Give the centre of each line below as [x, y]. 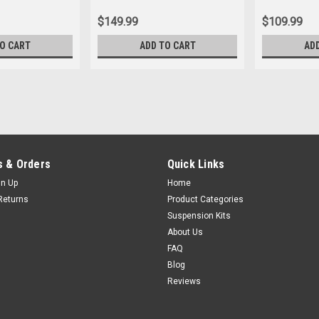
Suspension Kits [199, 216]
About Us [185, 232]
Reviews [184, 282]
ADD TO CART [167, 46]
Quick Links [196, 164]
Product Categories [205, 200]
